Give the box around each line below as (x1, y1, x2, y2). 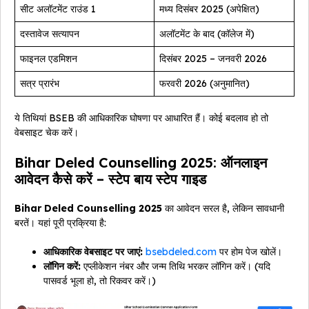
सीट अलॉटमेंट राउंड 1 (20, 2, 96, 15)
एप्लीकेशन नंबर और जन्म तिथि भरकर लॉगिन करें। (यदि (81, 259, 270, 272)
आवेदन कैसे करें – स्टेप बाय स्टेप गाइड (14, 170, 206, 188)
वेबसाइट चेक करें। (14, 126, 79, 139)
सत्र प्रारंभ (20, 77, 59, 90)
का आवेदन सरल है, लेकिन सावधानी (162, 201, 284, 215)
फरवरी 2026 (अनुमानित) (159, 77, 250, 90)
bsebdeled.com (146, 245, 217, 258)
